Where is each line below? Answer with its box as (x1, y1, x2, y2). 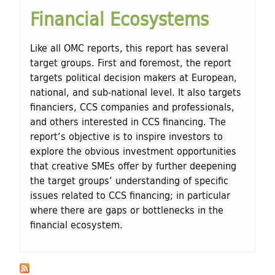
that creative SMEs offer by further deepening (30, 158, 236, 174)
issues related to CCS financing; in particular (30, 187, 230, 203)
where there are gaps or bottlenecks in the (30, 202, 223, 218)
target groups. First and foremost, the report (30, 55, 231, 71)
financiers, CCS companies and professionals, (30, 99, 234, 115)
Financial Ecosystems (30, 4, 209, 33)
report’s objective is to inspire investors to (30, 128, 223, 144)
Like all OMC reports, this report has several (30, 40, 228, 56)
